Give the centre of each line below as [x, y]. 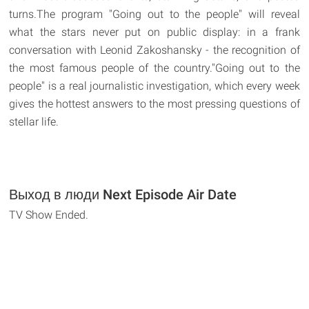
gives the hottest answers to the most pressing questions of [154, 103]
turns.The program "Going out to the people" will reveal [154, 14]
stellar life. [34, 121]
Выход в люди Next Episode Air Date [123, 194]
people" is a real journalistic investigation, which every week [154, 86]
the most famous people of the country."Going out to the [154, 68]
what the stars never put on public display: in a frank [154, 32]
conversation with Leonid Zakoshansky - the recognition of [154, 50]
